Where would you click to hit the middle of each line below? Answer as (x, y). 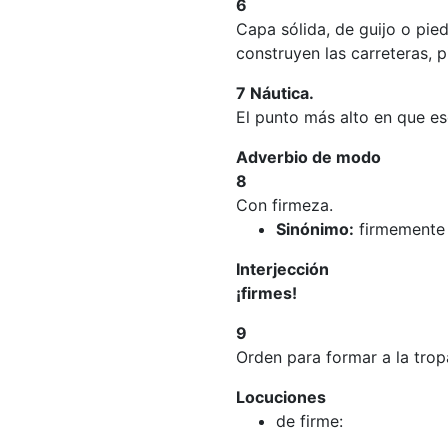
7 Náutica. (275, 93)
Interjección (282, 269)
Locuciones (281, 397)
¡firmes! (266, 293)
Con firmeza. (284, 205)
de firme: (309, 421)
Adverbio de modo (308, 157)
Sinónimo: (315, 229)
